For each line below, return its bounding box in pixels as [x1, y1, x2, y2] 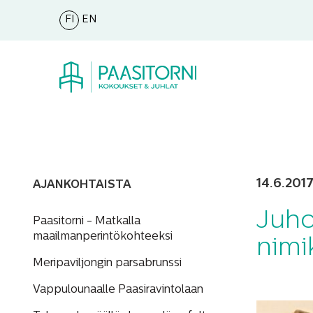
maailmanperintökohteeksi [33, 231, 173, 242]
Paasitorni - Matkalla [33, 216, 140, 227]
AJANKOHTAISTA [33, 180, 131, 191]
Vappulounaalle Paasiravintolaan [33, 284, 203, 296]
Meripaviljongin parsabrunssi [33, 258, 182, 269]
